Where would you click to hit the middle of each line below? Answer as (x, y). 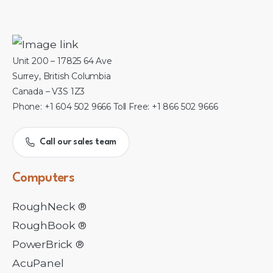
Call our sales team (78, 142)
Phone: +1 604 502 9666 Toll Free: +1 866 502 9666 (115, 106)
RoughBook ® (50, 225)
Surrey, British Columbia (62, 76)
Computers (43, 179)
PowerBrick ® (48, 244)
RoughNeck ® (50, 207)
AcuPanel (38, 263)
